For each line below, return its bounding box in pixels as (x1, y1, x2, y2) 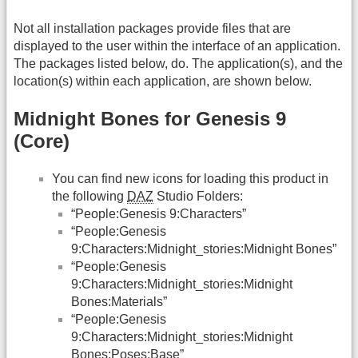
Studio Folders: (153, 189, 243, 203)
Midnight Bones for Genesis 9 (14, 108, 286, 130)
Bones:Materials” (71, 294, 167, 308)
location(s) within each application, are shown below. (14, 74, 312, 89)
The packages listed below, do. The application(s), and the (14, 57, 343, 71)
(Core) (14, 130, 70, 153)
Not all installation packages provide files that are (14, 22, 291, 36)
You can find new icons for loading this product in (52, 171, 328, 185)
